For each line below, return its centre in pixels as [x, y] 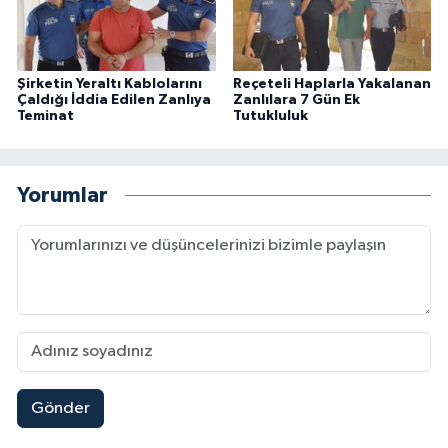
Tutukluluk [270, 115]
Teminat [45, 115]
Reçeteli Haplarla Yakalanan [331, 83]
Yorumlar [62, 196]
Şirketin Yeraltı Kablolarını [109, 83]
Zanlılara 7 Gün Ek [296, 99]
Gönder [60, 409]
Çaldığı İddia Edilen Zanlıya [114, 99]
